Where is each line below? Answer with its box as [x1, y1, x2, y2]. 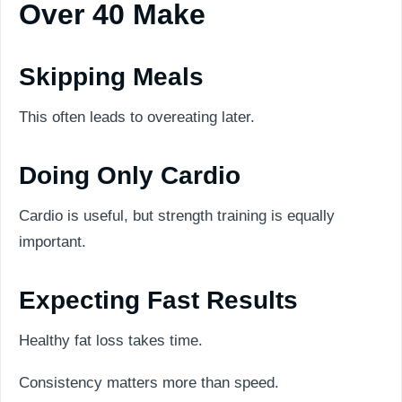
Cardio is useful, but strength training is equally [19, 206, 335, 224]
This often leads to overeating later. [19, 108, 255, 126]
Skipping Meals [19, 62, 204, 91]
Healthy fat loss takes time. [19, 331, 203, 349]
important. [19, 232, 86, 250]
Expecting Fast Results [19, 285, 298, 314]
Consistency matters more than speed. [19, 373, 279, 391]
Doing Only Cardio [19, 161, 240, 189]
